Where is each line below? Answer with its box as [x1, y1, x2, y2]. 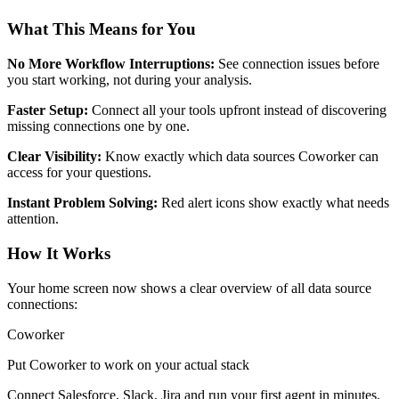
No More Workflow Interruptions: [7, 56, 215, 72]
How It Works [7, 243, 110, 263]
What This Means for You [7, 20, 196, 39]
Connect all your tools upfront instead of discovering [88, 102, 387, 118]
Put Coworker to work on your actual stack [7, 356, 249, 372]
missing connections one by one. [7, 118, 190, 134]
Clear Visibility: [7, 149, 102, 165]
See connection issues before [215, 56, 379, 72]
